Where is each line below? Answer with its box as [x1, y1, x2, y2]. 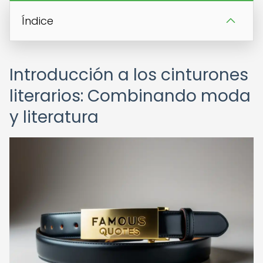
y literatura [9, 106, 99, 129]
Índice [22, 14, 53, 28]
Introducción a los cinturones [9, 63, 248, 86]
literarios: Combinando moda [9, 85, 251, 107]
